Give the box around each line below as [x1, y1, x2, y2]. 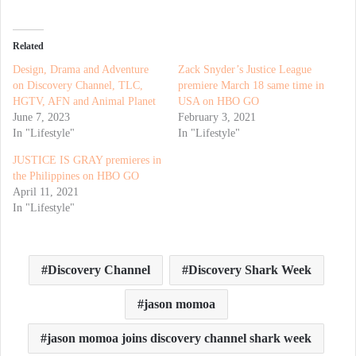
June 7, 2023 [13, 110, 70, 123]
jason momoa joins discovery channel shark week [47, 331, 311, 345]
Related [13, 40, 44, 52]
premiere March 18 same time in [178, 79, 324, 91]
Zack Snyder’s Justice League [178, 63, 311, 75]
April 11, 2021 [13, 185, 79, 198]
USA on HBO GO [178, 95, 259, 107]
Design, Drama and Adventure [13, 63, 149, 75]
